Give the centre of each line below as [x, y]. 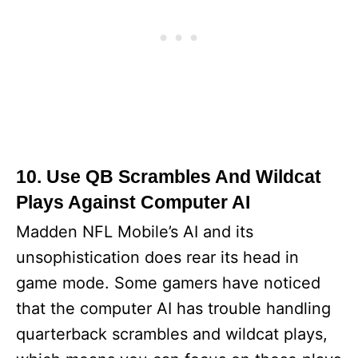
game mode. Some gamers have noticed [168, 283]
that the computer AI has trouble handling [173, 308]
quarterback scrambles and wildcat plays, [172, 334]
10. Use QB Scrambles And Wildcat [169, 177]
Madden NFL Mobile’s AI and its [135, 232]
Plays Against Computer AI [133, 202]
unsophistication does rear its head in [157, 257]
